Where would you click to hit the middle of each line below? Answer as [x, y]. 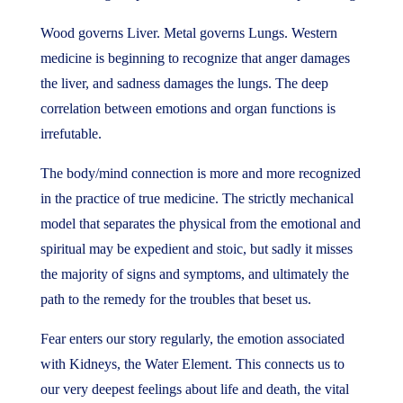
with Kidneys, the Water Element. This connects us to [192, 364]
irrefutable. [71, 134]
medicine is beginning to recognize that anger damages [195, 58]
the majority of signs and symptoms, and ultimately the [194, 274]
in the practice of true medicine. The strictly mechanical [197, 198]
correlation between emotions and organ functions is [188, 108]
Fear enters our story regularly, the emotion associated [192, 339]
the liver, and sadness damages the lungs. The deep [184, 83]
